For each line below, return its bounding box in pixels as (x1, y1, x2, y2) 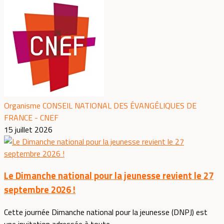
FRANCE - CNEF (4, 111, 58, 123)
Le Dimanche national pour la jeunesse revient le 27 (4, 168, 213, 183)
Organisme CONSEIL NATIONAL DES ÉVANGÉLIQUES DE (4, 99, 196, 111)
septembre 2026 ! (4, 182, 75, 197)
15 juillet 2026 (4, 123, 52, 135)
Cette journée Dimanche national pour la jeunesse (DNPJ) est (4, 206, 207, 218)
